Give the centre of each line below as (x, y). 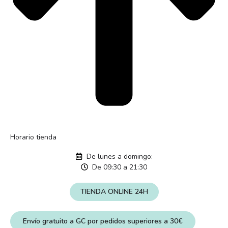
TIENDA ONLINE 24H (114, 191)
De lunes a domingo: (120, 156)
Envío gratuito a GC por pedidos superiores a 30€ (103, 221)
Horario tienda (33, 137)
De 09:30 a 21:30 (120, 167)
